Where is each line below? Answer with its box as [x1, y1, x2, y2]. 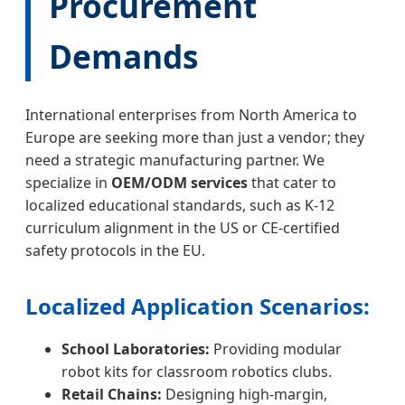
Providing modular [210, 338, 342, 359]
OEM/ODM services [111, 172, 248, 193]
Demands [49, 33, 198, 78]
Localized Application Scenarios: [25, 290, 370, 321]
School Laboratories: [61, 338, 210, 359]
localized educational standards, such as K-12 [25, 194, 334, 215]
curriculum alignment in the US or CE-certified [25, 217, 340, 238]
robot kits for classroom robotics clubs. [61, 361, 332, 381]
